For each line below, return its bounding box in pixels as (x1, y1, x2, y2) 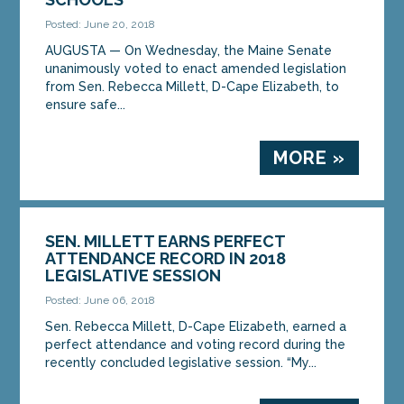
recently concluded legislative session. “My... (45, 354, 317, 370)
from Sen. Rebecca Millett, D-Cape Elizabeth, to (45, 78, 340, 94)
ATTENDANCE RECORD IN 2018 (45, 248, 287, 268)
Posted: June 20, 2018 (45, 17, 156, 31)
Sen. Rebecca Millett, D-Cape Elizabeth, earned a (45, 318, 347, 334)
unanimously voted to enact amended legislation (45, 60, 347, 76)
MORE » (272, 146, 345, 169)
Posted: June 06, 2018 (45, 293, 156, 307)
